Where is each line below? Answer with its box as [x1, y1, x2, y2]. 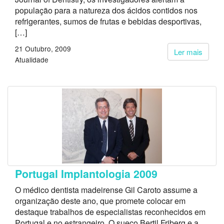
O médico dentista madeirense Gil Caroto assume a [15, 184, 197, 195]
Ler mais [174, 46, 202, 57]
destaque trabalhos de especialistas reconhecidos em [15, 206, 205, 217]
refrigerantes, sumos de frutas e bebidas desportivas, [15, 15, 201, 27]
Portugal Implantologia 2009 [15, 166, 157, 181]
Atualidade [15, 54, 48, 64]
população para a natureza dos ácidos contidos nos [15, 4, 197, 16]
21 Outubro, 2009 [15, 43, 71, 53]
